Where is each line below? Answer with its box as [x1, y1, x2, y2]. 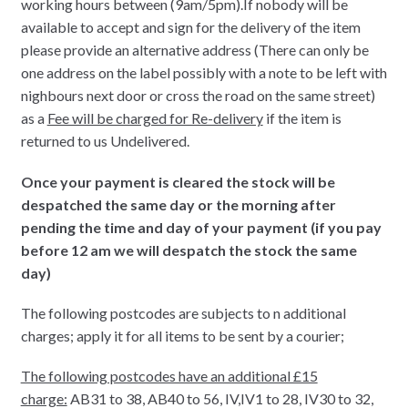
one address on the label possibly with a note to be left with [20, 64, 387, 82]
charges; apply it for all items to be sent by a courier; [20, 327, 344, 345]
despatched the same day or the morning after [20, 195, 336, 213]
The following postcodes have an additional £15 [20, 367, 318, 385]
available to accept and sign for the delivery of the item [20, 18, 361, 36]
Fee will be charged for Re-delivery [46, 109, 263, 127]
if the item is [262, 109, 342, 127]
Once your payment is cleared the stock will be [20, 172, 335, 190]
